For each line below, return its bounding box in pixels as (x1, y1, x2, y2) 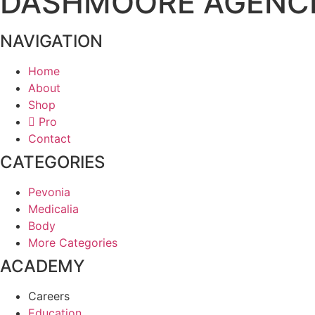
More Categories (28, 235, 117, 250)
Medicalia (28, 201, 79, 216)
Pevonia (28, 184, 70, 199)
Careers (28, 288, 70, 303)
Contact (28, 131, 71, 146)
